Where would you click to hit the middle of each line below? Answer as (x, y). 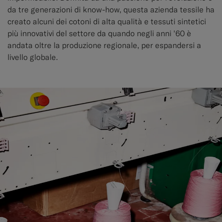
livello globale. (33, 57)
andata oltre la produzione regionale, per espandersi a (104, 45)
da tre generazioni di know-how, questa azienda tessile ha (111, 10)
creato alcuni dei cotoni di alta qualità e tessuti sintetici (107, 22)
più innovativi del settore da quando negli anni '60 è (99, 33)
